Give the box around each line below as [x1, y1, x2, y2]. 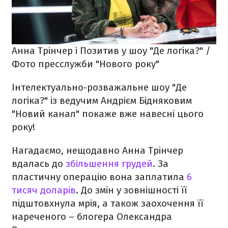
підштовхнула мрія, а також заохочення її [12, 197, 204, 209]
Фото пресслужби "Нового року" [12, 58, 159, 70]
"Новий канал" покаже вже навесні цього [12, 107, 204, 120]
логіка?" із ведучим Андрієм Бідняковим [12, 94, 192, 106]
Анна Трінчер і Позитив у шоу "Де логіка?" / [12, 44, 211, 56]
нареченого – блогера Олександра [12, 210, 172, 222]
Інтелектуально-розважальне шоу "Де [12, 81, 187, 93]
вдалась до [12, 157, 66, 169]
